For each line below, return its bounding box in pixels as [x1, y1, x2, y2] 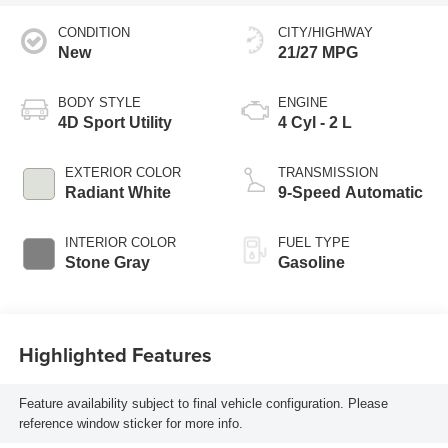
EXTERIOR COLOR [64, 165, 181, 181]
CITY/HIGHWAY [278, 25, 373, 41]
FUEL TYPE [278, 235, 350, 251]
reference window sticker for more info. [18, 415, 243, 431]
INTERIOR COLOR [64, 235, 176, 251]
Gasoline [278, 254, 345, 272]
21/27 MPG [278, 44, 358, 62]
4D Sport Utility [57, 114, 172, 132]
